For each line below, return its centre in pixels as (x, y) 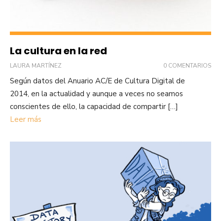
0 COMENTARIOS (187, 65)
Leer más (26, 119)
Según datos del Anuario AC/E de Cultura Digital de (97, 81)
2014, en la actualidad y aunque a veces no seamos (96, 93)
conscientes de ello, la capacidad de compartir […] (94, 106)
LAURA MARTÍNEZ (36, 65)
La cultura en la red (58, 51)
